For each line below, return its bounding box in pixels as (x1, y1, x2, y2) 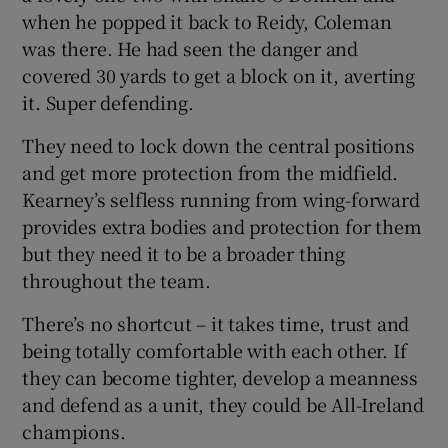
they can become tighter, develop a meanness (22, 363, 418, 390)
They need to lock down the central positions (22, 131, 415, 158)
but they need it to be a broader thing (22, 239, 345, 266)
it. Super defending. (22, 88, 194, 115)
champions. (22, 417, 126, 444)
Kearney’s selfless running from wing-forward (22, 185, 420, 212)
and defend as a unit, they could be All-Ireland (22, 390, 425, 417)
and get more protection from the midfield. (22, 158, 399, 185)
